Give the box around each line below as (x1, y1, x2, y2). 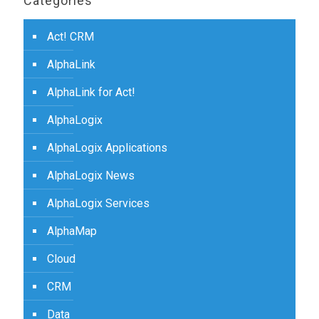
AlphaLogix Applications (47, 141, 167, 155)
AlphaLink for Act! (47, 85, 135, 99)
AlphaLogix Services (47, 197, 150, 210)
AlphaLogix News (47, 169, 135, 182)
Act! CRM (47, 30, 94, 43)
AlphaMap (47, 224, 97, 238)
